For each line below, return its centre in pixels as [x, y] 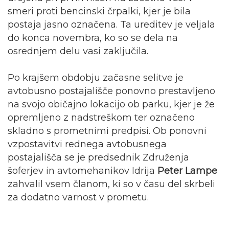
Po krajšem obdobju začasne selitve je [96, 77]
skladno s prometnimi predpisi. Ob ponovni [107, 131]
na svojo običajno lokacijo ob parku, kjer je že [111, 104]
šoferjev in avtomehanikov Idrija [81, 170]
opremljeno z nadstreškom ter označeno [101, 117]
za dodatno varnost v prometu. [78, 197]
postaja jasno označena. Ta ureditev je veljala [111, 24]
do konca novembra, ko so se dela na [93, 38]
